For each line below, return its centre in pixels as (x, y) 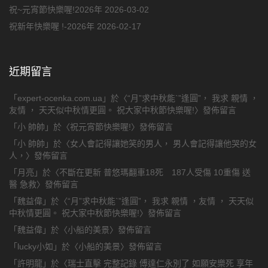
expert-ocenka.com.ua (60, 98)
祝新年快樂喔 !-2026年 (52, 27)
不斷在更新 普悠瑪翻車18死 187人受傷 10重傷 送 (155, 173)
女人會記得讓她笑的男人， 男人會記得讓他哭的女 (164, 144)
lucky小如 (36, 247)
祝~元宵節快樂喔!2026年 (56, 10)
